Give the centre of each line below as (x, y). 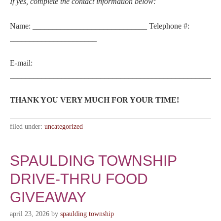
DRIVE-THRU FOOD (79, 179)
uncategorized (64, 127)
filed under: (27, 127)
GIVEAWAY (48, 197)
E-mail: (21, 63)
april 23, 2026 (30, 214)
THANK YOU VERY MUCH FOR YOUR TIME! (94, 100)
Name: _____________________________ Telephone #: (100, 26)
